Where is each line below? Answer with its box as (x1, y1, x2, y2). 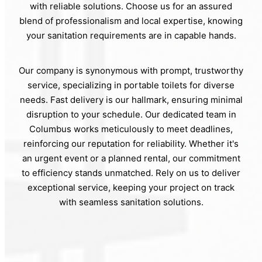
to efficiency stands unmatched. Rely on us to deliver (22, 167, 240, 179)
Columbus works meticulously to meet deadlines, (29, 123, 233, 135)
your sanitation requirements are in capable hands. (26, 30, 236, 42)
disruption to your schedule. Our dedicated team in (26, 109, 236, 120)
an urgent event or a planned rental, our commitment (22, 153, 240, 164)
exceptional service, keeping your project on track (27, 182, 235, 194)
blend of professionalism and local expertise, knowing (19, 15, 243, 27)
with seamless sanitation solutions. (58, 196, 204, 208)
